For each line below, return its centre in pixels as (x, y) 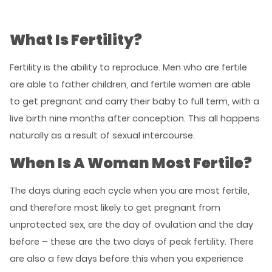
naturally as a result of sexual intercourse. (102, 135)
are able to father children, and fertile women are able (130, 84)
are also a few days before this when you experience (127, 259)
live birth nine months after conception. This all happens (135, 118)
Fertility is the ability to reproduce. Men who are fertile (128, 67)
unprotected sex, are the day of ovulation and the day (131, 225)
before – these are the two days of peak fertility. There (132, 242)
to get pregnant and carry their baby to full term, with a (134, 101)
